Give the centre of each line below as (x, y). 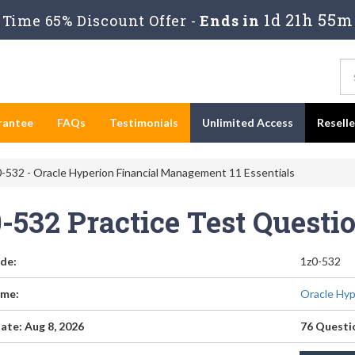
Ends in (230, 21)
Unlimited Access (248, 122)
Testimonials (144, 122)
